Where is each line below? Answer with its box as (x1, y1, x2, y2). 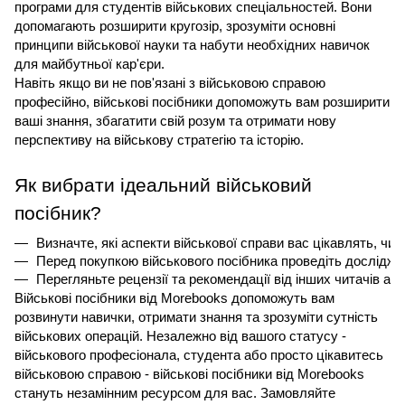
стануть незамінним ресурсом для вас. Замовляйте (14, 386, 335, 400)
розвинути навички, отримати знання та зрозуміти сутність (14, 310, 378, 325)
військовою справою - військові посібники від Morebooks (14, 367, 364, 381)
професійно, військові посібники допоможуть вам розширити (14, 95, 390, 109)
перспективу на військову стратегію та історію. (14, 133, 304, 147)
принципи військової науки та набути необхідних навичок (14, 38, 370, 52)
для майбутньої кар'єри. (14, 57, 165, 71)
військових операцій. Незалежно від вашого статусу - (14, 329, 346, 344)
